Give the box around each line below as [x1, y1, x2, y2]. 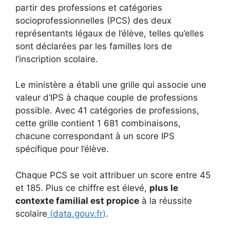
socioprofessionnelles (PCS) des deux [15, 15, 171, 26]
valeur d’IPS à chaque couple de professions [15, 92, 198, 103]
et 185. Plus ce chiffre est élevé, [15, 182, 149, 193]
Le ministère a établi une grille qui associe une [15, 80, 206, 90]
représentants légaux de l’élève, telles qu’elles [15, 28, 204, 39]
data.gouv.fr [53, 208, 103, 219]
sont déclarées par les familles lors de [15, 41, 172, 51]
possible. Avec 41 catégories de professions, [15, 105, 199, 116]
